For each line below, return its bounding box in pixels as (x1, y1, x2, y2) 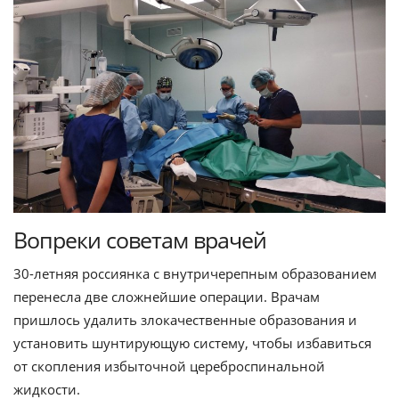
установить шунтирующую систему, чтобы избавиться (13, 333, 371, 352)
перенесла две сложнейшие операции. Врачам (13, 287, 320, 305)
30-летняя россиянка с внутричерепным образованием (13, 264, 377, 282)
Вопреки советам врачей (13, 224, 266, 255)
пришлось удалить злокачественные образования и (13, 310, 357, 329)
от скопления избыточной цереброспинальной (13, 356, 325, 375)
